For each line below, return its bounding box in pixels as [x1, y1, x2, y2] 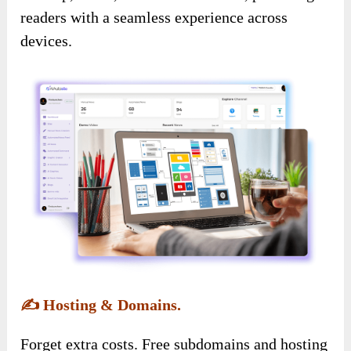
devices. [20, 32, 73, 50]
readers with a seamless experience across [20, 9, 288, 27]
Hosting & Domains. [39, 296, 182, 314]
